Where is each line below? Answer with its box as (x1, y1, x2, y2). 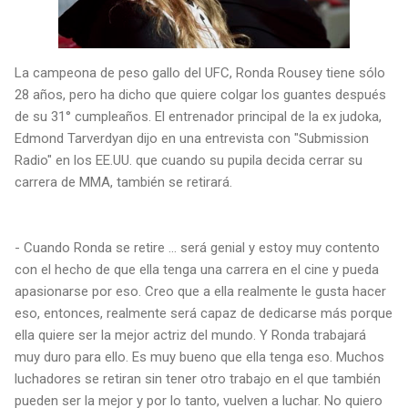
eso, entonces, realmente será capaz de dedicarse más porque (15, 304, 393, 321)
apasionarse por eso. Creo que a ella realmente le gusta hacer (15, 282, 386, 300)
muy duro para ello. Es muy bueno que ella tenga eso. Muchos (15, 348, 384, 365)
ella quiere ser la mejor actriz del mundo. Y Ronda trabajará (15, 326, 366, 343)
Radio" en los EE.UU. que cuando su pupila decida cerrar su (15, 151, 362, 168)
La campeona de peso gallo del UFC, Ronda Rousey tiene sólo (15, 64, 385, 81)
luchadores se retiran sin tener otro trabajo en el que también (15, 370, 381, 387)
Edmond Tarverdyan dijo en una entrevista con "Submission (15, 129, 369, 147)
